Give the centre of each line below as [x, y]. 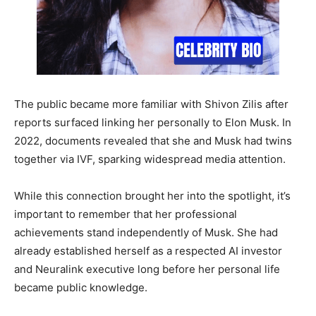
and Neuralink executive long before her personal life [147, 269]
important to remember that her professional [126, 214]
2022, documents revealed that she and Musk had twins [153, 141]
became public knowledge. [81, 288]
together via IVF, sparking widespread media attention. [150, 159]
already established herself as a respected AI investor [148, 251]
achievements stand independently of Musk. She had [146, 233]
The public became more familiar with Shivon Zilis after [151, 104]
